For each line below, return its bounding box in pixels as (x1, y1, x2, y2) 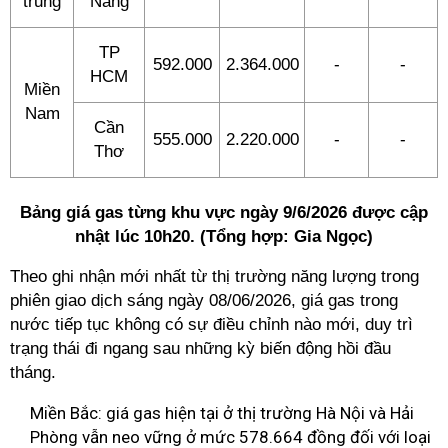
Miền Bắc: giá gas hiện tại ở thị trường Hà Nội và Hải (30, 403, 414, 423)
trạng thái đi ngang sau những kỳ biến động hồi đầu (10, 339, 391, 358)
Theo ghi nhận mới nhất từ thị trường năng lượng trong (10, 267, 419, 286)
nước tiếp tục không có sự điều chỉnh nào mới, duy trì (10, 315, 413, 334)
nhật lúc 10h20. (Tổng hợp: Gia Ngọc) (75, 227, 373, 246)
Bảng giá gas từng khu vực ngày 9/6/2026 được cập (20, 203, 428, 222)
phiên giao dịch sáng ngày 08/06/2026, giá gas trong (10, 291, 398, 310)
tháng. (10, 363, 66, 382)
